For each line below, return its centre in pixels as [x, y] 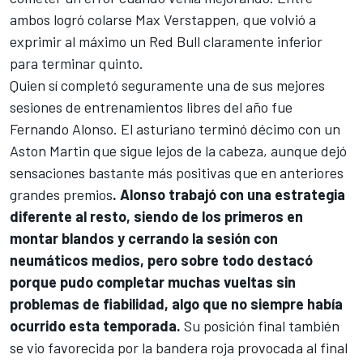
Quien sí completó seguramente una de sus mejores [167, 85]
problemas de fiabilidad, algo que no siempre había [176, 304]
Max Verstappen [186, 20]
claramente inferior [261, 42]
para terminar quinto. [77, 64]
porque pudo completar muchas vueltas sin [153, 282]
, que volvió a [276, 20]
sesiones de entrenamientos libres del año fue [151, 107]
